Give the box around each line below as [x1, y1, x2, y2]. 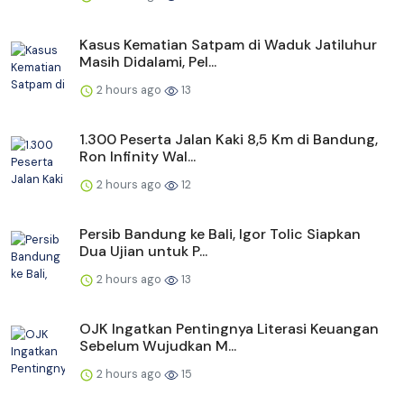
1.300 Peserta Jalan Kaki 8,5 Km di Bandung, [79, 129, 378, 149]
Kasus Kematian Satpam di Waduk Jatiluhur [79, 34, 377, 54]
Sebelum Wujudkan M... [79, 335, 236, 355]
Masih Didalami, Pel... [79, 51, 216, 71]
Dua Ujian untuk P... [79, 241, 207, 261]
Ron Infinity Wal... [79, 146, 196, 166]
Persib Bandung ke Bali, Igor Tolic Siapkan [79, 224, 361, 243]
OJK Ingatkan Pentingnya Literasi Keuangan [79, 318, 379, 338]
